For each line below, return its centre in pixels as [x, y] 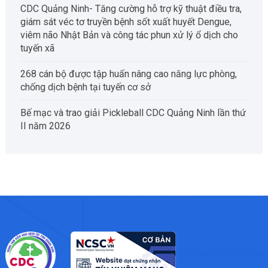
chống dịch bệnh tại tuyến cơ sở [85, 87]
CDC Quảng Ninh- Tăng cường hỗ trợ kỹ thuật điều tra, [131, 8]
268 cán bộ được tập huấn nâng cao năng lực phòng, [128, 74]
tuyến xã [37, 48]
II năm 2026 [45, 126]
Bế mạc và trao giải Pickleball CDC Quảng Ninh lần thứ [133, 112]
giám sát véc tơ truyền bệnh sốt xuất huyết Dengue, [126, 22]
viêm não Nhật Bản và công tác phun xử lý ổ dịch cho [129, 35]
